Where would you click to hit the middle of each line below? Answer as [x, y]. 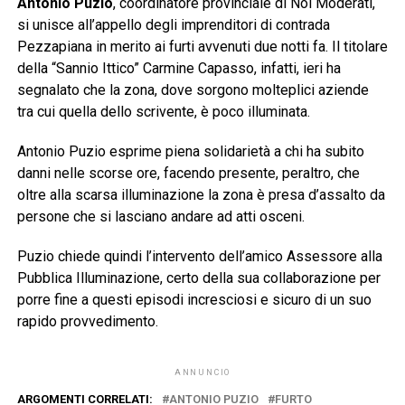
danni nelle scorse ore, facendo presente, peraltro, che [188, 173]
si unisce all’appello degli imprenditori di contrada [173, 24]
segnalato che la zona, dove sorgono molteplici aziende [193, 89]
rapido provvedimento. [87, 321]
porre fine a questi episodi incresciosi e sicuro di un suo [194, 299]
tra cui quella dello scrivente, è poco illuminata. [163, 111]
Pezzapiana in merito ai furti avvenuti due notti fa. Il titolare [202, 46]
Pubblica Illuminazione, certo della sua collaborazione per [198, 278]
